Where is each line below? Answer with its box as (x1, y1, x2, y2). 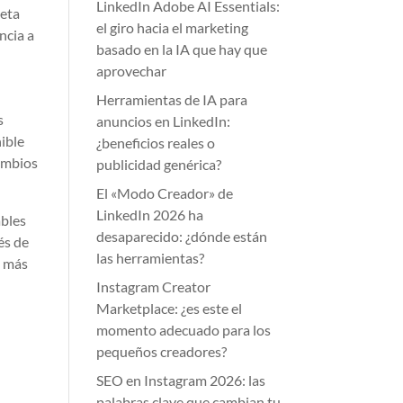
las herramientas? (96, 249, 205, 266)
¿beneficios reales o (96, 134, 216, 151)
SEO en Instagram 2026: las (96, 372, 266, 389)
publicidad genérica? (96, 156, 222, 173)
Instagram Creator (96, 278, 211, 295)
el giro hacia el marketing (96, 19, 249, 36)
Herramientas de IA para (96, 91, 248, 108)
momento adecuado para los (96, 321, 272, 338)
